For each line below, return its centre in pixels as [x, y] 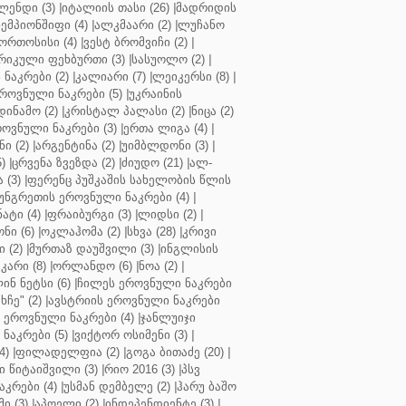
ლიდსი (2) [167, 214]
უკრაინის [155, 94]
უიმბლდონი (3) [165, 145]
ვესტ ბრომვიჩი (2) [135, 42]
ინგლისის [189, 249]
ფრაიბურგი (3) [89, 214]
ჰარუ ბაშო [207, 387]
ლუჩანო [201, 25]
